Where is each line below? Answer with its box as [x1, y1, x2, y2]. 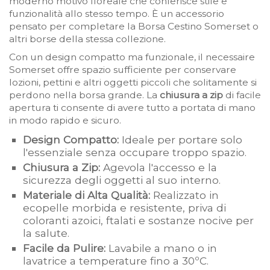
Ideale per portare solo [119, 133, 243, 146]
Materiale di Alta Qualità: [23, 189, 151, 202]
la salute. [23, 227, 70, 240]
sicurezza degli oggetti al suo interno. [23, 174, 221, 187]
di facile [223, 89, 261, 101]
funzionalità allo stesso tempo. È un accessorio [9, 8, 224, 20]
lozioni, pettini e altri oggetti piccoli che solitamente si [9, 77, 257, 89]
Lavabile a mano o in [105, 242, 218, 255]
